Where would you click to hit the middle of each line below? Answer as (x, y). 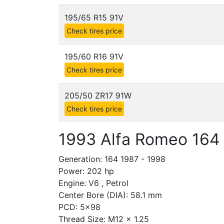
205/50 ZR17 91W (98, 95)
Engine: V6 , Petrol (93, 183)
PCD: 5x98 (79, 207)
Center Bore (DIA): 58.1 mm (110, 195)
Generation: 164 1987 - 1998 (112, 159)
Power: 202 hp (86, 171)
